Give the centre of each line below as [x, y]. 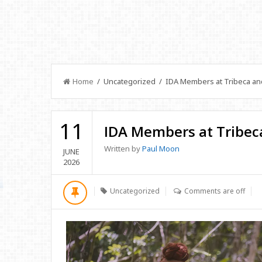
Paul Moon [161, 149]
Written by [123, 149]
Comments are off [215, 191]
